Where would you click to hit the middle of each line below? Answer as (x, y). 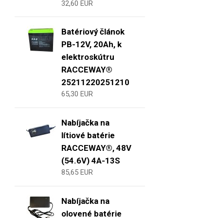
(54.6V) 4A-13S (91, 161)
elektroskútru (88, 57)
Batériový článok (93, 32)
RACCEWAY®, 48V (96, 148)
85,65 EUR (77, 173)
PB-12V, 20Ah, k (91, 45)
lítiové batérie (88, 136)
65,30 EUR (77, 94)
